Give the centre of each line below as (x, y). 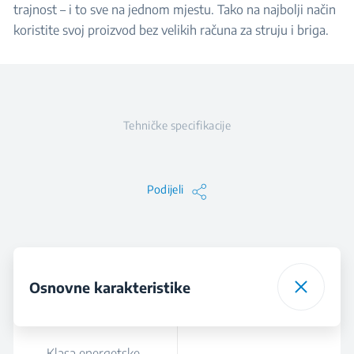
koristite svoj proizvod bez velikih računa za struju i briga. (171, 30)
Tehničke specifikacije (177, 125)
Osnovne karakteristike (110, 287)
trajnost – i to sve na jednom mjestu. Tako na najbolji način (175, 9)
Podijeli (165, 189)
